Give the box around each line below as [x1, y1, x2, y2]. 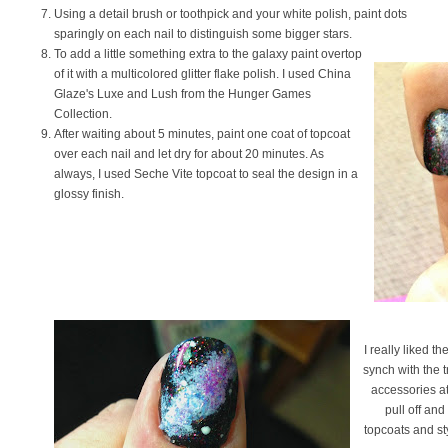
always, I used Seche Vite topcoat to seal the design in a [54, 167, 358, 181]
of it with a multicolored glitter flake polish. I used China [54, 67, 351, 81]
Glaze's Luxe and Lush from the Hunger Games [54, 87, 311, 101]
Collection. [54, 107, 115, 121]
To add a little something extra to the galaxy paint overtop [54, 47, 362, 61]
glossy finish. [54, 187, 127, 201]
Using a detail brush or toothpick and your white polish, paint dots [54, 7, 407, 21]
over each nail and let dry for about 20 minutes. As [54, 147, 324, 161]
